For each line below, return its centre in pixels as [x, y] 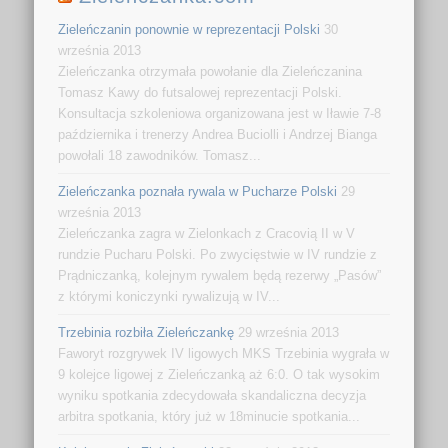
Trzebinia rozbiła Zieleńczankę [146, 333]
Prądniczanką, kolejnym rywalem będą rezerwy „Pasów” [220, 276]
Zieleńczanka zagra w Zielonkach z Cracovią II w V [207, 234]
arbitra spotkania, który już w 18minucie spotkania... [209, 417]
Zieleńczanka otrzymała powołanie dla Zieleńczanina [210, 72]
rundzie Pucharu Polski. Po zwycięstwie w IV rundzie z [218, 255]
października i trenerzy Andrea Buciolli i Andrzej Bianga [218, 135]
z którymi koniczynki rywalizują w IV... [169, 297]
